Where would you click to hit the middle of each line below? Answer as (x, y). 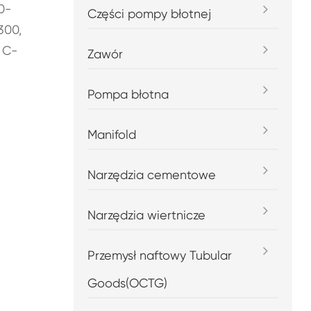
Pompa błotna (128, 94)
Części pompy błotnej (150, 14)
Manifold (112, 134)
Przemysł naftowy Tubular (160, 255)
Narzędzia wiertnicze (147, 215)
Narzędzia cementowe (152, 175)
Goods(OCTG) (128, 283)
